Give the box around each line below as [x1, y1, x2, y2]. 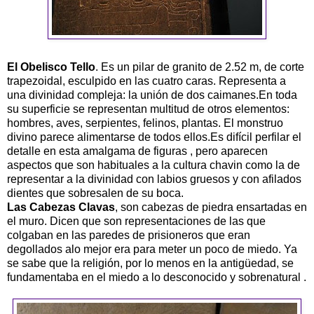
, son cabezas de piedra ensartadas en [115, 200, 307, 213]
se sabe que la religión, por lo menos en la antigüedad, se [7, 257, 294, 269]
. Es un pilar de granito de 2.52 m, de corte [95, 60, 304, 73]
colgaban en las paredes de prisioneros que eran [7, 228, 250, 241]
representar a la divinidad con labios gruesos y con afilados [7, 172, 301, 185]
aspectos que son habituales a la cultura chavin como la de [7, 158, 300, 171]
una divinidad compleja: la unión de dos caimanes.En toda [7, 88, 297, 101]
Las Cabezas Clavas [7, 200, 115, 213]
